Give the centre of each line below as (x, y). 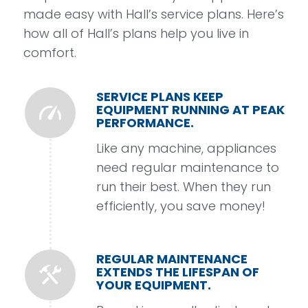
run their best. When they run (183, 186)
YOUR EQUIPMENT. (153, 285)
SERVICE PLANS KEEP (159, 96)
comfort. (49, 53)
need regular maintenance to (187, 167)
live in (231, 34)
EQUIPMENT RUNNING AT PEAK (190, 109)
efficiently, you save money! (180, 206)
